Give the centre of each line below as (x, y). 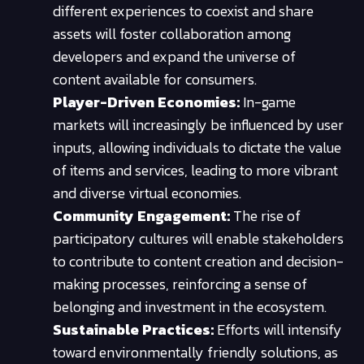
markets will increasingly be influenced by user (198, 124)
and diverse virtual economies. (147, 193)
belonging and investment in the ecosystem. (190, 306)
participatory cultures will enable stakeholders (198, 238)
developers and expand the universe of (174, 56)
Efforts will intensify (278, 329)
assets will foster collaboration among (172, 33)
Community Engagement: (141, 215)
